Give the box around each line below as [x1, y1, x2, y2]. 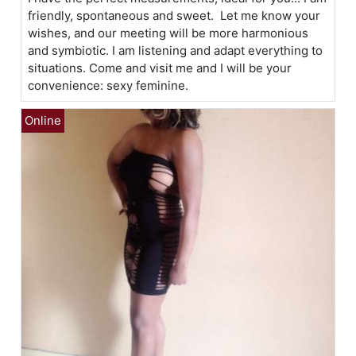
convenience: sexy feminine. [28, 77, 189, 93]
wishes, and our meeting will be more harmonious [28, 25, 309, 41]
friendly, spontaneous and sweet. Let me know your [28, 7, 321, 23]
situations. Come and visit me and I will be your [28, 60, 292, 75]
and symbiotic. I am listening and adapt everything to [28, 42, 323, 58]
